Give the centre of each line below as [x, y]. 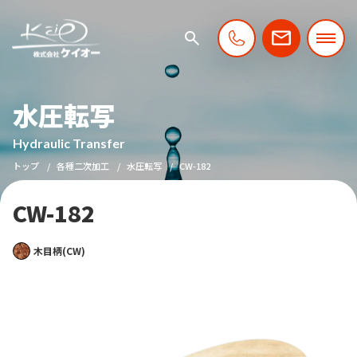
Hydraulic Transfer [69, 143]
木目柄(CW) [59, 251]
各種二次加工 [83, 166]
